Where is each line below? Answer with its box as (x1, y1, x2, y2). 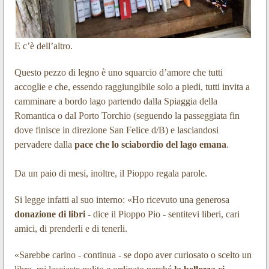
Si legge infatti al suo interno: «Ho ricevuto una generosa (14, 194, 229, 205)
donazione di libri (14, 208, 85, 219)
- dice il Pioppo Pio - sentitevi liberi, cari (85, 208, 240, 219)
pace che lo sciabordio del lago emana (74, 139, 226, 150)
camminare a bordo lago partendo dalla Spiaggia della (14, 95, 217, 106)
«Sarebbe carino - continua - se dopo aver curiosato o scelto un (14, 249, 252, 260)
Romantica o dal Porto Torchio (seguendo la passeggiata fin (14, 110, 240, 121)
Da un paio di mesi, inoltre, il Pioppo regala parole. (14, 168, 207, 178)
